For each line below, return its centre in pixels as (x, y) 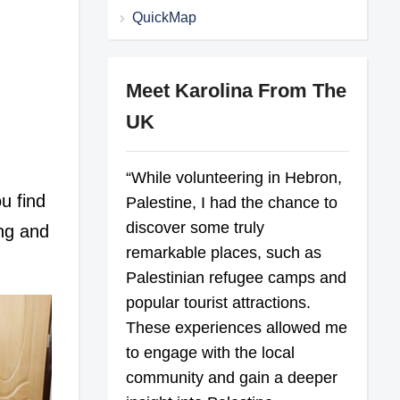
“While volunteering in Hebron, (234, 177)
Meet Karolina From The (237, 90)
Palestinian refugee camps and (237, 277)
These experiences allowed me (237, 327)
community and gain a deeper (232, 377)
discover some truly (196, 227)
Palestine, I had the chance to (232, 202)
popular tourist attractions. (219, 302)
